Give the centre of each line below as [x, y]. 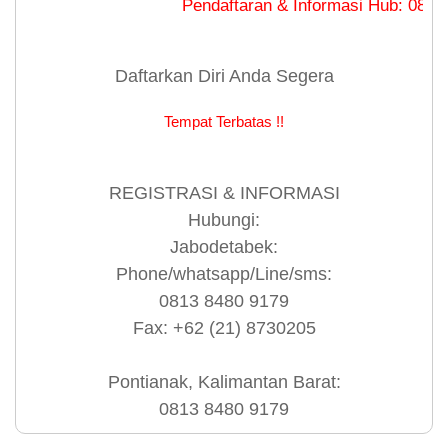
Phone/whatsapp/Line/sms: [224, 274]
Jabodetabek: [224, 247]
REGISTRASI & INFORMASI [224, 193]
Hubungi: [224, 220]
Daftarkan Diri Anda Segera [224, 76]
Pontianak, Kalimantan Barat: [224, 382]
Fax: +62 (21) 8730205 [224, 328]
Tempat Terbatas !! [224, 122]
